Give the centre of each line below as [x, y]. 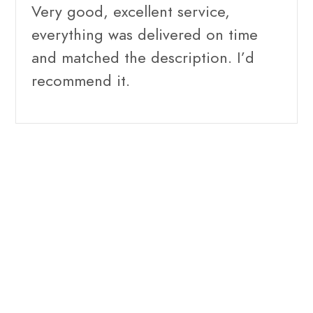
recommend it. [81, 80]
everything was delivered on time [145, 34]
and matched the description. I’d [143, 57]
